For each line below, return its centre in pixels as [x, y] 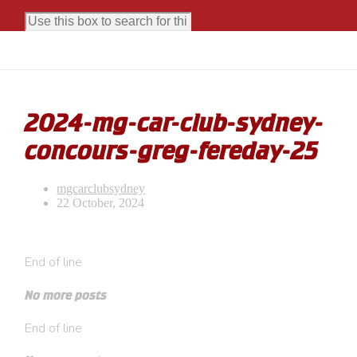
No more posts [66, 295]
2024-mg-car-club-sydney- [175, 123]
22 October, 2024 [101, 203]
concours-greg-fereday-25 [172, 151]
